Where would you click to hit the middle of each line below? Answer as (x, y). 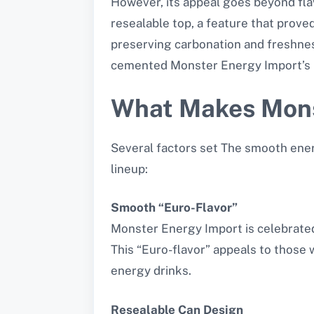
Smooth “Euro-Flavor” (174, 208)
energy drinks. (151, 271)
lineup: (129, 169)
